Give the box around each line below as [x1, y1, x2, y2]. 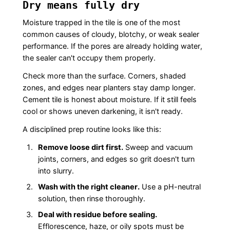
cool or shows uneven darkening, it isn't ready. [22, 107, 183, 117]
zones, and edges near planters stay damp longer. [22, 83, 196, 93]
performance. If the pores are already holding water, [22, 42, 202, 51]
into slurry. [37, 166, 74, 176]
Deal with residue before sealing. [37, 210, 157, 220]
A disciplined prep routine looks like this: [22, 125, 161, 135]
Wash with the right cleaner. [37, 182, 140, 192]
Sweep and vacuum [123, 143, 193, 152]
